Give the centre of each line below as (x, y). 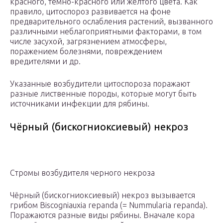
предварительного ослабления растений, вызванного (111, 22)
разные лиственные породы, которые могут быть (103, 94)
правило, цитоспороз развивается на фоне (90, 12)
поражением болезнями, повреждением (86, 52)
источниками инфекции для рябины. (80, 104)
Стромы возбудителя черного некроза (82, 173)
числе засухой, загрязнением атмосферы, (88, 42)
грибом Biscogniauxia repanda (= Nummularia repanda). (109, 205)
